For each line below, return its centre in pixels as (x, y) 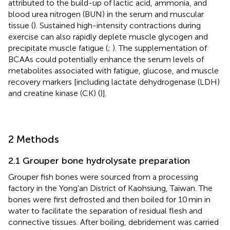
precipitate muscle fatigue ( (58, 48)
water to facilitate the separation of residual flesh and (105, 210)
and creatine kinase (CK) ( (54, 93)
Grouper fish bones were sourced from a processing (103, 177)
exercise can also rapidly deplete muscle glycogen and (108, 36)
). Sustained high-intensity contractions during (117, 25)
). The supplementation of (160, 48)
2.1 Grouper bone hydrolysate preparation (99, 160)
